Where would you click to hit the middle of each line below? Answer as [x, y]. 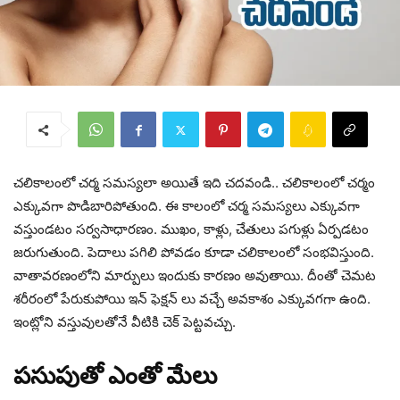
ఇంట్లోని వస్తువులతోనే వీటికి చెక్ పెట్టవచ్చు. [125, 322]
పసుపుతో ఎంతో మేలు [115, 376]
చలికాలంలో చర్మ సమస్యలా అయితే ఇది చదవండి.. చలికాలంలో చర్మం [194, 183]
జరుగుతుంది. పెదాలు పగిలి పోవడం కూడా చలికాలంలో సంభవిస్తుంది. [194, 253]
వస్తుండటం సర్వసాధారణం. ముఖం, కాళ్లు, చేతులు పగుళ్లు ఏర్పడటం [191, 229]
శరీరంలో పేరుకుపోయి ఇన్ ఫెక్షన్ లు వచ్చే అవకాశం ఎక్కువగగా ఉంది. [192, 299]
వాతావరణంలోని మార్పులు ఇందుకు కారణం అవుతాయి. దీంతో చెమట [195, 276]
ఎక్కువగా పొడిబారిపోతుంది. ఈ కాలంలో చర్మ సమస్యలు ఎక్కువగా [187, 206]
